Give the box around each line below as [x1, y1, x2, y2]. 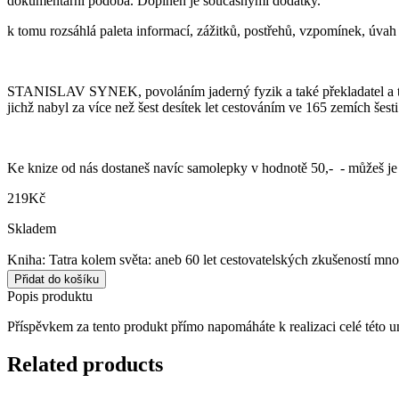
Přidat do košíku [14, 272, 99, 286]
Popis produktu [7, 288, 93, 304]
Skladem [7, 220, 56, 236]
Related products [7, 352, 163, 376]
